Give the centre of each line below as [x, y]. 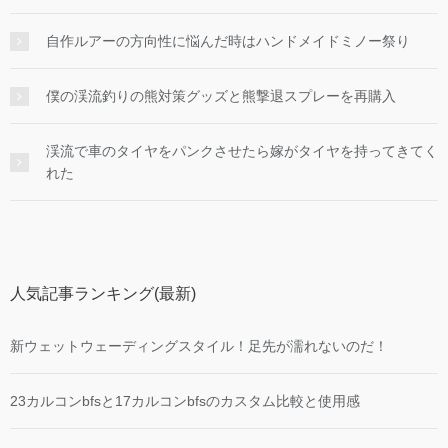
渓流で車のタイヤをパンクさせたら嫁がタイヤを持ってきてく [242, 150]
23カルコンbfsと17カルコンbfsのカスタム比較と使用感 [185, 400]
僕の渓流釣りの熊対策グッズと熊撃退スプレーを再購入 [221, 95]
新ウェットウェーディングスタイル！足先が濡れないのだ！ [199, 345]
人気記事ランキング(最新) [103, 293]
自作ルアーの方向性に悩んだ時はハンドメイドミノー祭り [228, 40]
